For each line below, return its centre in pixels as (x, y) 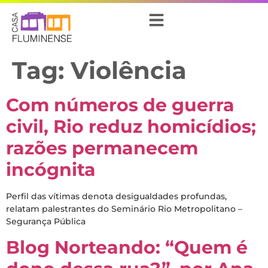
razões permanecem (102, 148)
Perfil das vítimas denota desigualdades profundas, (116, 197)
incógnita (51, 170)
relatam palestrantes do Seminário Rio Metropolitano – (124, 209)
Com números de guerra (120, 105)
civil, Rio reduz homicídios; (131, 127)
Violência (129, 71)
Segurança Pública (46, 222)
